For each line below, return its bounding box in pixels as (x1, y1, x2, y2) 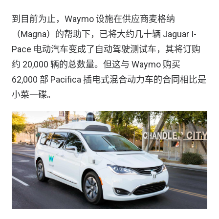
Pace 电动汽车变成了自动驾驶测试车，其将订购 (12, 44, 200, 55)
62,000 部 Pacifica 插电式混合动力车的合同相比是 (12, 74, 206, 85)
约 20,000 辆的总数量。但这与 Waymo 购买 (12, 59, 180, 70)
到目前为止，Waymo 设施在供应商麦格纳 (12, 14, 175, 24)
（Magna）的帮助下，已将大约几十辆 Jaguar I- (12, 29, 197, 40)
